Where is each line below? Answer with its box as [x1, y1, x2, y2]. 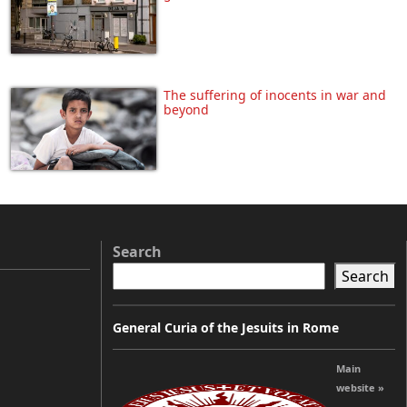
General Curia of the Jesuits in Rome [113, 319, 339, 337]
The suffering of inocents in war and [164, 86, 386, 104]
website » [336, 381, 384, 395]
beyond [164, 101, 209, 119]
